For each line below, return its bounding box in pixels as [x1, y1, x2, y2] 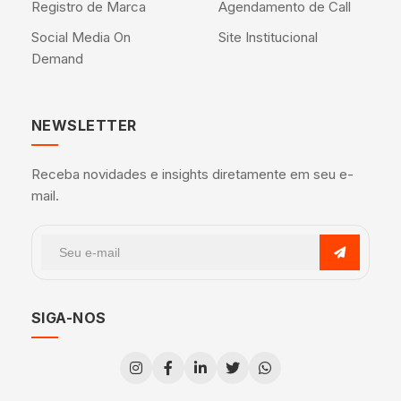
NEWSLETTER [30, 116, 137, 135]
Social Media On [30, 29, 131, 47]
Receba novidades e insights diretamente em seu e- [30, 166, 354, 183]
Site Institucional [218, 29, 318, 47]
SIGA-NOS [30, 309, 107, 328]
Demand [30, 50, 83, 68]
